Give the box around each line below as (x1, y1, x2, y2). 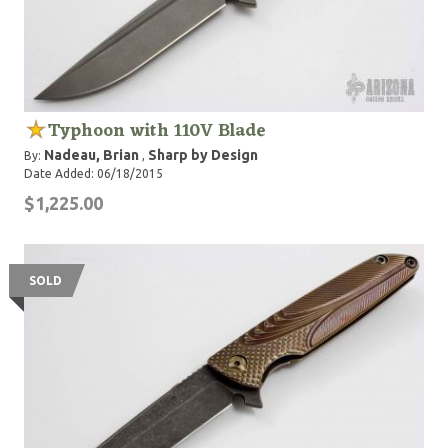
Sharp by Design (148, 147, 258, 163)
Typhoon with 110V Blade (48, 115, 266, 147)
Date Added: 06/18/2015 (24, 167, 163, 180)
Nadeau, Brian (44, 147, 139, 163)
